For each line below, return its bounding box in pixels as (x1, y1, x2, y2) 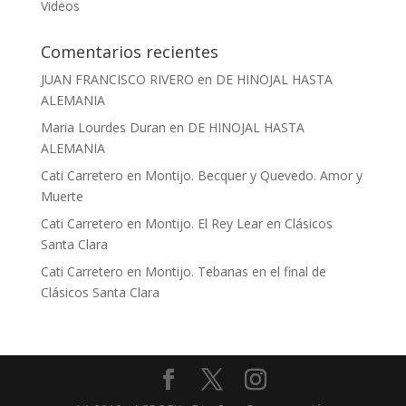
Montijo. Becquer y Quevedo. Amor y (144, 167, 362, 185)
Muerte (40, 188, 83, 206)
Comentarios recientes (40, 41, 218, 63)
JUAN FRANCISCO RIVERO (40, 71, 194, 89)
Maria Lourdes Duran (40, 119, 166, 137)
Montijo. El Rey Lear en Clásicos (144, 215, 333, 233)
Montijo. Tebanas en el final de (144, 263, 326, 281)
